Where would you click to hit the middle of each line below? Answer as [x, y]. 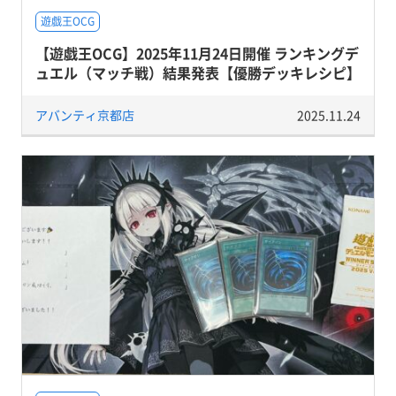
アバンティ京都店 [84, 115]
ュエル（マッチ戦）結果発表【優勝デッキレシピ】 [198, 72]
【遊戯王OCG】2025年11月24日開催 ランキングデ [197, 53]
